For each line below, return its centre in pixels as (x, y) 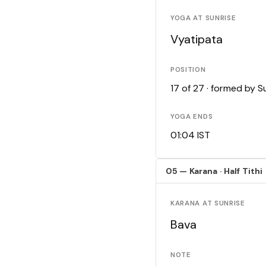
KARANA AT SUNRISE (208, 204)
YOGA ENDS (192, 117)
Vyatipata (197, 39)
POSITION (188, 70)
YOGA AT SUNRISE (203, 18)
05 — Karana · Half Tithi (214, 171)
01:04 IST (190, 135)
